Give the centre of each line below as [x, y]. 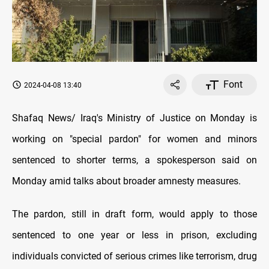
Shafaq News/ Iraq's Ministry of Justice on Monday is [134, 118]
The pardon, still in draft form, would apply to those [134, 214]
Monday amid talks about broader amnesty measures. [126, 181]
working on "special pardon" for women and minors [134, 139]
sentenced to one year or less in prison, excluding [134, 235]
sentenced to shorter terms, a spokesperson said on [134, 160]
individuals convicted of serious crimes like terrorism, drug [134, 256]
